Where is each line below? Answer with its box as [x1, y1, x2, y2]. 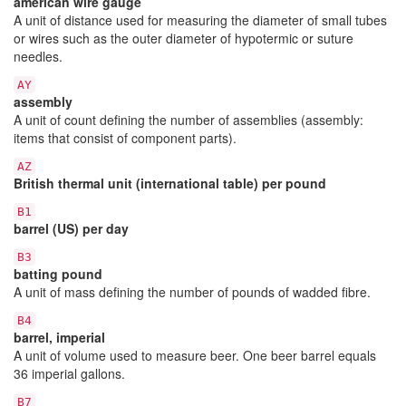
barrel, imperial [14, 327, 105, 346]
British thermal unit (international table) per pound [14, 173, 326, 192]
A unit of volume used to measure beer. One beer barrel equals [14, 345, 376, 364]
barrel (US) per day [14, 218, 129, 237]
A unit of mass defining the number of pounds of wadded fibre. [14, 282, 371, 301]
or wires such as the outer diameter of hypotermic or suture [14, 28, 353, 47]
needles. [14, 46, 63, 65]
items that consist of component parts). [14, 128, 237, 147]
